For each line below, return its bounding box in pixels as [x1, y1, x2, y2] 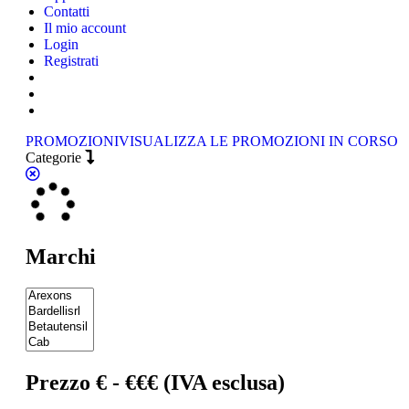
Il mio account [44, 19, 126, 36]
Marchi [26, 244, 96, 268]
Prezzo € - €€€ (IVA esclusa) [26, 370, 285, 394]
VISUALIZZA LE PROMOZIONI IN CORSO [119, 132, 398, 149]
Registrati [44, 52, 99, 68]
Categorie [26, 149, 85, 165]
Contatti [44, 3, 89, 19]
